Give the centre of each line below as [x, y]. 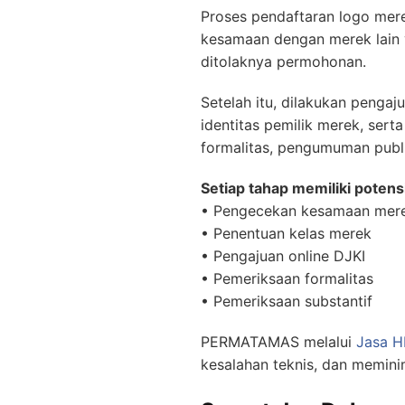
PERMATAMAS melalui [278, 342]
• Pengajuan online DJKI [283, 256]
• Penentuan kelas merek [286, 233]
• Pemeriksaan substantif [287, 301]
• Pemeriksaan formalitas [287, 278]
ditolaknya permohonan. [283, 61]
